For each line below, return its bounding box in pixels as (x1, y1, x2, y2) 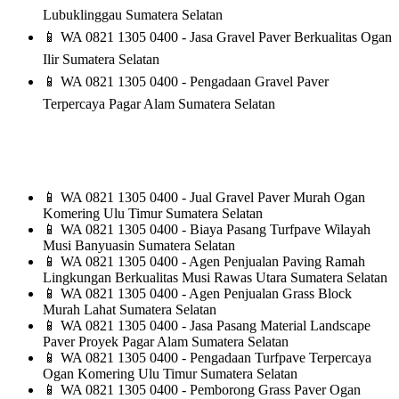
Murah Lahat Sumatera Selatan (43, 302, 216, 318)
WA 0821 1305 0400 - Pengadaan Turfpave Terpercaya (57, 350, 371, 366)
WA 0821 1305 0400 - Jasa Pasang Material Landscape (57, 318, 370, 334)
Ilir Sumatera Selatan (43, 52, 159, 68)
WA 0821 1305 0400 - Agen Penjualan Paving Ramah (57, 254, 365, 270)
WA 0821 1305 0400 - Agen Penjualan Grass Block (57, 286, 352, 302)
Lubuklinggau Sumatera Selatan (43, 7, 223, 23)
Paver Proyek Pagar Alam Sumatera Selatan (43, 334, 289, 350)
